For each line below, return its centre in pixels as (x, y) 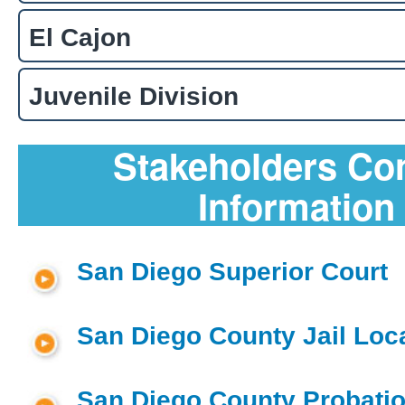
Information (296, 205)
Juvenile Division (134, 96)
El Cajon (80, 37)
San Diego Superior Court (232, 271)
